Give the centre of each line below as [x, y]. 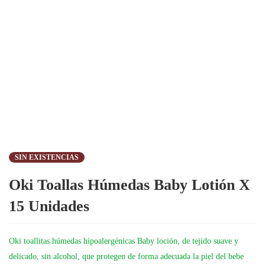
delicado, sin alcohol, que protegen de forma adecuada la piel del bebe [126, 256]
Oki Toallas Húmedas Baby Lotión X [130, 185]
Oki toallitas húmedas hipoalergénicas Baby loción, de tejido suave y [124, 241]
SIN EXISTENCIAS [47, 157]
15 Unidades [49, 206]
